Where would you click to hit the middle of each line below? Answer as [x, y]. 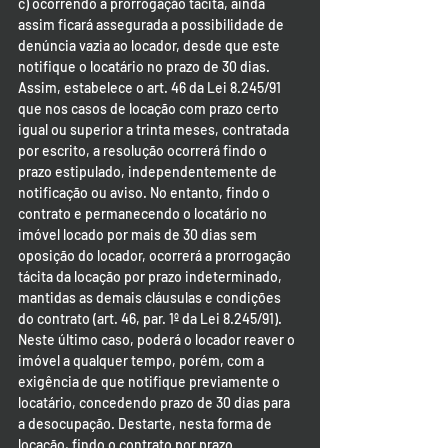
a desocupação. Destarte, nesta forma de [146, 423]
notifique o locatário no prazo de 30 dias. [144, 66]
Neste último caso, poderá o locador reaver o [158, 339]
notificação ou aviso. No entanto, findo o [145, 192]
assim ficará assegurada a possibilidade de [152, 24]
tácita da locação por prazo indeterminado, [151, 276]
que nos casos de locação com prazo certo [150, 108]
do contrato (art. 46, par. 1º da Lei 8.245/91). [151, 318]
